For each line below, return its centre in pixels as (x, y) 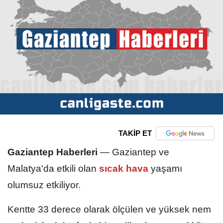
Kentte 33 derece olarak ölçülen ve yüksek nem (109, 209)
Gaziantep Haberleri (53, 152)
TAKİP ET (135, 133)
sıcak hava (124, 168)
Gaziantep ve (141, 152)
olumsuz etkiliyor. (44, 185)
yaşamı (167, 168)
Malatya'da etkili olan (52, 168)
